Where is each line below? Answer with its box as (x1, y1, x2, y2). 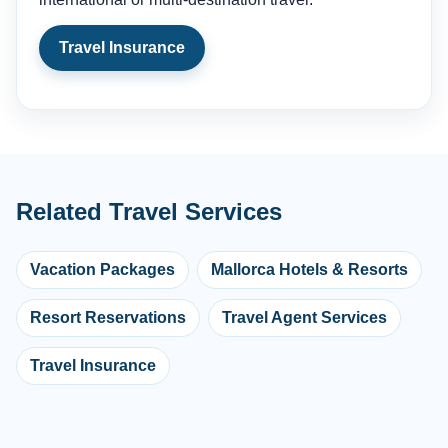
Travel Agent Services (222, 309, 387, 327)
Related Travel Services (16, 198, 282, 226)
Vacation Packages (30, 261, 175, 279)
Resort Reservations (30, 309, 186, 327)
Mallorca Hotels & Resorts (211, 261, 408, 279)
